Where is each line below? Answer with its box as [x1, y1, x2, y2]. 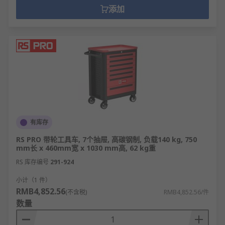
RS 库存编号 [16, 158, 49, 166]
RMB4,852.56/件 [164, 188, 209, 196]
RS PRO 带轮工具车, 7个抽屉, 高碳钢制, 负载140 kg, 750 [16, 135, 197, 144]
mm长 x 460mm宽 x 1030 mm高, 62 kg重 [16, 143, 156, 153]
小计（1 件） [16, 176, 51, 184]
